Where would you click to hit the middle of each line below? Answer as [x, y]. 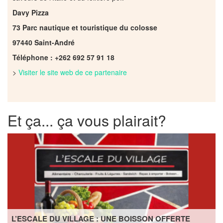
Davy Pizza [32, 12]
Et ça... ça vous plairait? [87, 120]
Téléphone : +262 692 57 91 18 [63, 57]
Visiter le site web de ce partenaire [73, 72]
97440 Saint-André [44, 42]
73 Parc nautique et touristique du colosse [85, 27]
